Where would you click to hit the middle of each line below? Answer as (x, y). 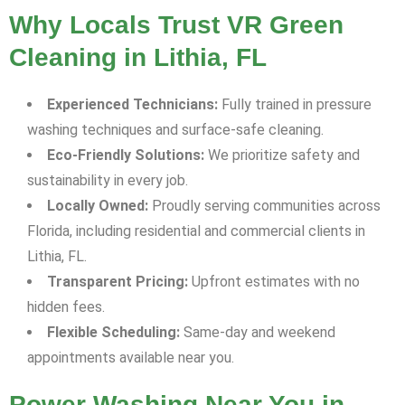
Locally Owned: (98, 206)
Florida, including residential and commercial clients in (196, 231)
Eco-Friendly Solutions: (126, 155)
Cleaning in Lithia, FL (138, 58)
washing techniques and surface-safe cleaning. (175, 130)
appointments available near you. (131, 358)
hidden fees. (66, 307)
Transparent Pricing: (118, 282)
